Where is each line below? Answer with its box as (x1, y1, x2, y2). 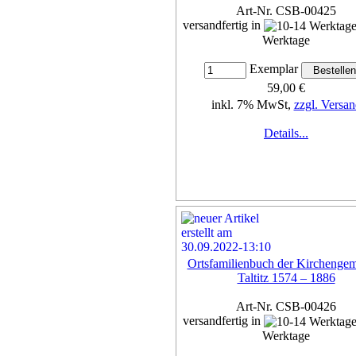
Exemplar (246, 62, 301, 76)
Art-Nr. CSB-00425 (236, 3, 336, 17)
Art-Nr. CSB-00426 (236, 299, 336, 313)
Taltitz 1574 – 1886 (237, 270, 335, 284)
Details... (264, 126, 308, 141)
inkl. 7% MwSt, (211, 98, 294, 112)
